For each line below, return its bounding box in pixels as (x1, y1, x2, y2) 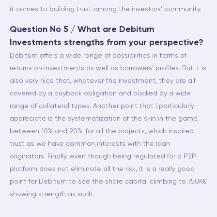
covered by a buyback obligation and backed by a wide (10, 90, 191, 97)
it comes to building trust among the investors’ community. (10, 6, 201, 13)
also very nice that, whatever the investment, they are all (10, 77, 195, 84)
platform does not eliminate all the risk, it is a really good (10, 166, 195, 172)
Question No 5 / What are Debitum (10, 25, 155, 34)
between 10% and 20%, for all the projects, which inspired (10, 128, 194, 135)
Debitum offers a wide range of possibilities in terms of (10, 52, 186, 59)
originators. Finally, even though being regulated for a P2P (10, 153, 196, 160)
